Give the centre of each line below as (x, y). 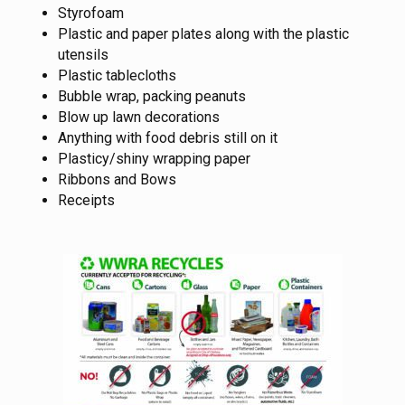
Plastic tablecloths (117, 75)
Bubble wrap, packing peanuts (152, 96)
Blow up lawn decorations (139, 117)
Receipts (86, 200)
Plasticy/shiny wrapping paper (154, 158)
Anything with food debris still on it (168, 137)
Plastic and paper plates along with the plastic (203, 33)
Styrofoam (91, 13)
